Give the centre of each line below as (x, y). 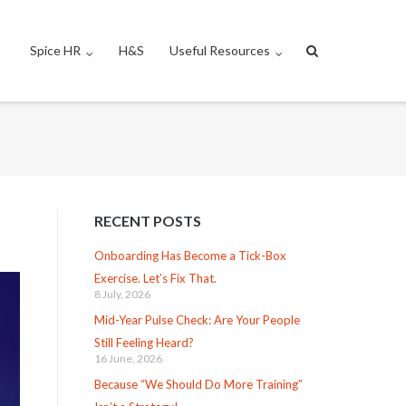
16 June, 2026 (128, 358)
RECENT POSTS (147, 220)
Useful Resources (220, 50)
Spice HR (56, 50)
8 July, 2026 (122, 295)
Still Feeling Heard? (144, 342)
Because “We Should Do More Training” (198, 384)
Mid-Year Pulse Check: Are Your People (197, 319)
